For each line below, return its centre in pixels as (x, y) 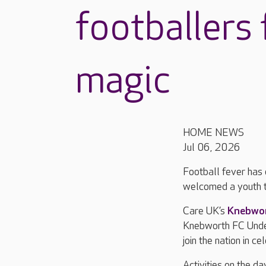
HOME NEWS (213, 133)
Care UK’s (205, 211)
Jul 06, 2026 (212, 148)
